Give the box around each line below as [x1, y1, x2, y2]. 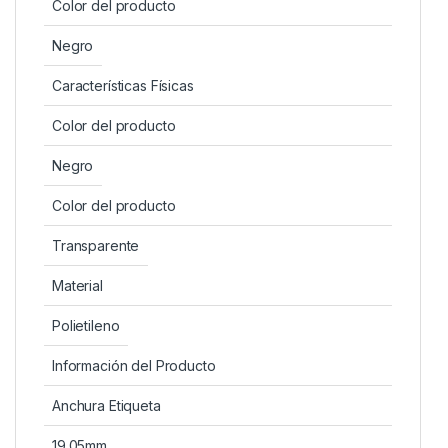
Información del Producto [52, 356, 216, 374]
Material [52, 276, 103, 294]
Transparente [52, 236, 140, 254]
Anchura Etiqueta [52, 396, 161, 414]
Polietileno [52, 316, 120, 334]
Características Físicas [52, 76, 194, 94]
